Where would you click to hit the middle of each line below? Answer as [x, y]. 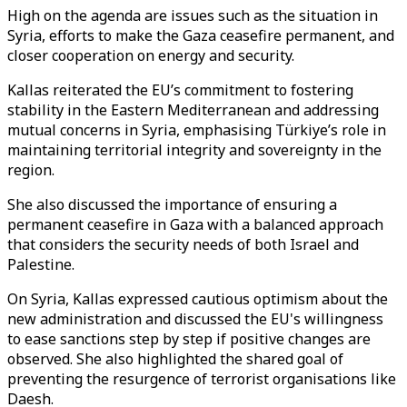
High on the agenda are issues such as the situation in [193, 15]
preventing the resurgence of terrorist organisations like [202, 379]
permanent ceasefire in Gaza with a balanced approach [195, 224]
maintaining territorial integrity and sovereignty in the [194, 150]
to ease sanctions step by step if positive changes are [189, 339]
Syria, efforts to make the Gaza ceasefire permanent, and [201, 35]
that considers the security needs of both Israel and [183, 244]
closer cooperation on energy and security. [151, 55]
